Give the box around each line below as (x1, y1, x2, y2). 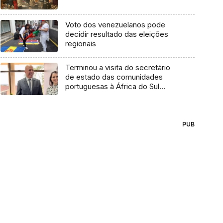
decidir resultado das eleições (65, 29, 168, 39)
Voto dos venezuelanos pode (65, 20, 165, 30)
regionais (65, 39, 96, 49)
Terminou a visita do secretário (65, 63, 170, 73)
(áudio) (65, 91, 90, 101)
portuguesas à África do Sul (65, 82, 159, 92)
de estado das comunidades (65, 72, 163, 82)
